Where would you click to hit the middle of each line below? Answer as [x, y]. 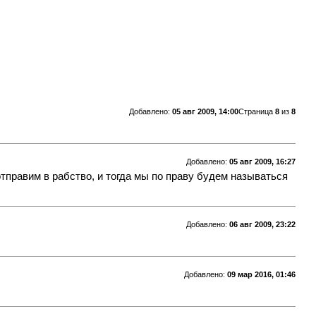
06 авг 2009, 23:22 [262, 224]
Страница [256, 111]
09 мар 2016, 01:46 [261, 274]
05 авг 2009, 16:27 [262, 161]
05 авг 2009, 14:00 [205, 111]
